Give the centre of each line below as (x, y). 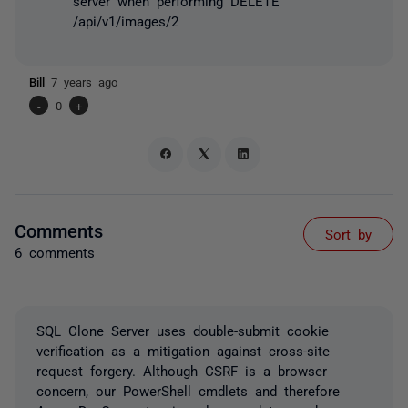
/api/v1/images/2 (126, 20)
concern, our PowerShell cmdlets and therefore (188, 390)
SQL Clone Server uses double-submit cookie (183, 330)
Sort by (348, 233)
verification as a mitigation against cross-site (183, 350)
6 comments (55, 251)
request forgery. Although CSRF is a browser (182, 370)
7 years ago (84, 82)
